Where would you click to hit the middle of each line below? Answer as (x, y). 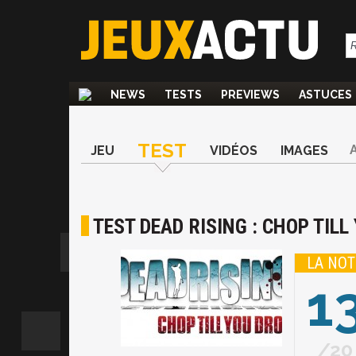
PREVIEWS (250, 95)
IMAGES (304, 151)
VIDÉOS (234, 151)
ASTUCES (325, 95)
